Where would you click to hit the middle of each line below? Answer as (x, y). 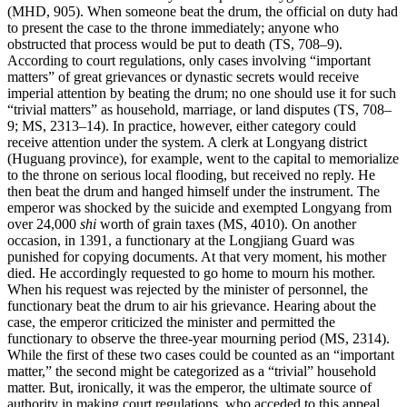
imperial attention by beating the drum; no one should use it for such (202, 94)
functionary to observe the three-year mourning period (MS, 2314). (199, 339)
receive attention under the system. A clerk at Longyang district (187, 143)
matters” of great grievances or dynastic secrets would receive (183, 77)
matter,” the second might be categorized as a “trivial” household (192, 372)
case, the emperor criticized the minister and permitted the (171, 323)
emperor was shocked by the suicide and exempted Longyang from (199, 208)
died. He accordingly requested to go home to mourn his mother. (191, 273)
